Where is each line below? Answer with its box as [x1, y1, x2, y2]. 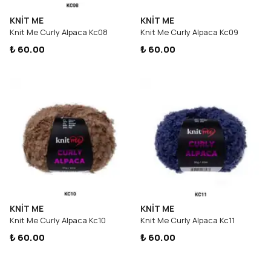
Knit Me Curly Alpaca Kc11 [140, 215, 235, 226]
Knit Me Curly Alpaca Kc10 [10, 215, 106, 226]
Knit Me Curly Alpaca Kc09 [140, 27, 238, 38]
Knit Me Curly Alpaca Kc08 [10, 27, 108, 38]
